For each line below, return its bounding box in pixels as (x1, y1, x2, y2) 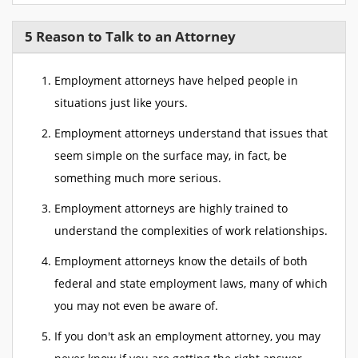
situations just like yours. (54, 95, 188, 110)
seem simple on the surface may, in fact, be (54, 148, 287, 163)
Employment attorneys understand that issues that (54, 125, 328, 141)
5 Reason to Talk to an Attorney (25, 27, 239, 46)
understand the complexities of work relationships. (54, 223, 328, 238)
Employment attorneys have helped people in (54, 73, 298, 88)
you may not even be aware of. (54, 298, 218, 313)
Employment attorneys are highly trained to (54, 201, 288, 216)
